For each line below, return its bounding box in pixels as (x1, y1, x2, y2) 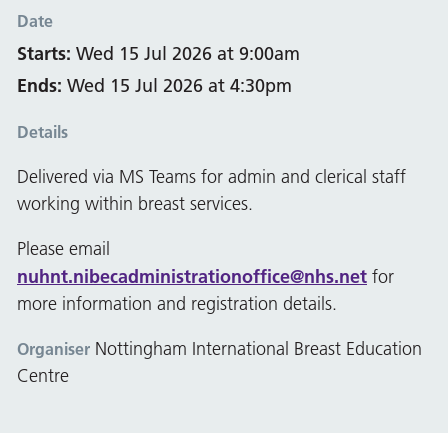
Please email (17, 238, 110, 261)
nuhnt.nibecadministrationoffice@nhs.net (17, 265, 367, 289)
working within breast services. (17, 193, 253, 216)
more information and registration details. (17, 293, 337, 316)
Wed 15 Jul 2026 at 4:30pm (62, 74, 292, 98)
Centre (17, 365, 69, 388)
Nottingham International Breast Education (90, 338, 422, 361)
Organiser (17, 339, 90, 360)
